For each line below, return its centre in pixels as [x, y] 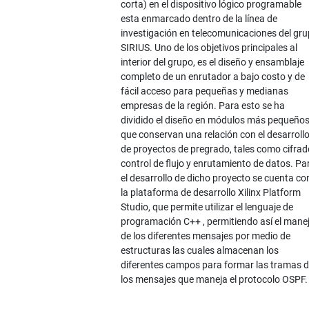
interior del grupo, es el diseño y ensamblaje [212, 62]
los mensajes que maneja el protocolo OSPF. [214, 280]
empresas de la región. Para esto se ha [202, 106]
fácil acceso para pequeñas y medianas [204, 91]
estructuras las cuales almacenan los [199, 251]
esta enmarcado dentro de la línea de [199, 19]
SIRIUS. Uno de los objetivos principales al [209, 48]
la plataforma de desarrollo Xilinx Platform [210, 193]
